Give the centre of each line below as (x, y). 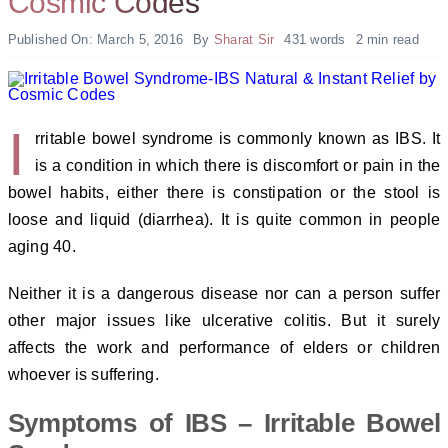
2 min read (387, 39)
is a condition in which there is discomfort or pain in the (237, 166)
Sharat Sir (244, 39)
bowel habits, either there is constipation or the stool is (224, 193)
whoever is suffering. (83, 375)
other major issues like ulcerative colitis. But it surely (224, 321)
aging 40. (41, 247)
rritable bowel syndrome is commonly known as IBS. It (237, 139)
